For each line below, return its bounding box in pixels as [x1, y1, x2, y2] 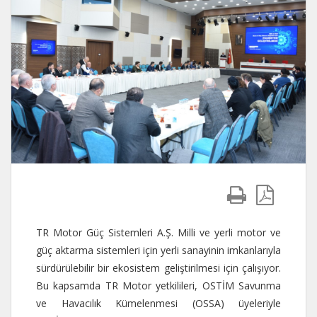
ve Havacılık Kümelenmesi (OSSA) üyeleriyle [36, 296, 281, 310]
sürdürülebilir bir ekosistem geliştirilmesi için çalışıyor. [36, 260, 281, 275]
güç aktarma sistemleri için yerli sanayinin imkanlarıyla [36, 243, 281, 257]
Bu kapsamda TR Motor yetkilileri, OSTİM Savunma [36, 278, 281, 292]
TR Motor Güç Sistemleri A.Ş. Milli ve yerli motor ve [36, 225, 281, 239]
